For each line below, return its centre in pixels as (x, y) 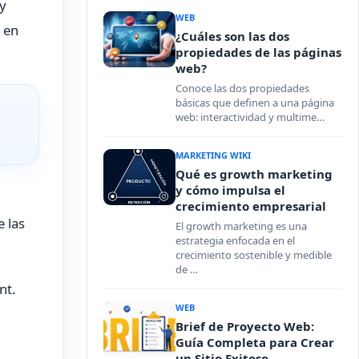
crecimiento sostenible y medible (254, 255)
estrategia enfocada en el (235, 240)
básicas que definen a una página (255, 103)
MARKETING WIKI (213, 155)
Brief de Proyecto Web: (245, 326)
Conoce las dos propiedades (242, 88)
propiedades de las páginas (258, 52)
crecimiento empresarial (251, 206)
